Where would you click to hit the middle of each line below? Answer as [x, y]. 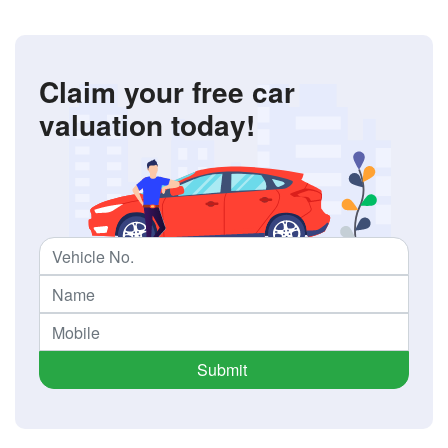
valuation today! [147, 125]
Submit [221, 370]
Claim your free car [167, 92]
